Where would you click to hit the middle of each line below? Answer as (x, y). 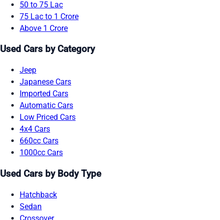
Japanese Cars (45, 82)
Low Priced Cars (48, 117)
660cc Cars (39, 141)
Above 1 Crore (44, 28)
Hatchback (38, 194)
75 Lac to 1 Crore (49, 16)
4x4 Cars (35, 129)
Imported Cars (44, 94)
